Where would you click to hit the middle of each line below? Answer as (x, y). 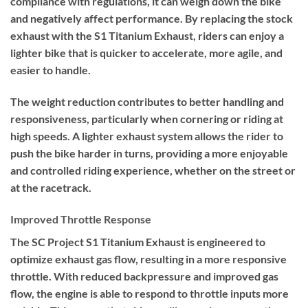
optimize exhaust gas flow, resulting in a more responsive (148, 258)
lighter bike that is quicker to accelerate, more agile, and (146, 53)
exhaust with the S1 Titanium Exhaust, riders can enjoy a (147, 36)
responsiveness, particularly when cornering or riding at (147, 118)
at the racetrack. (51, 187)
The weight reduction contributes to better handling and (147, 101)
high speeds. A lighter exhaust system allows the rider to (147, 135)
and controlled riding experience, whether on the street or (153, 170)
